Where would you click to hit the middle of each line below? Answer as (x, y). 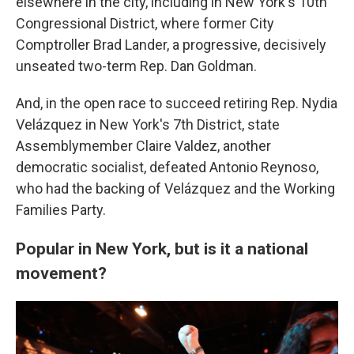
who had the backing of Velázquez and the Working (175, 188)
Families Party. (61, 210)
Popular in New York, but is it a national (162, 249)
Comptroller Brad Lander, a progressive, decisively (171, 45)
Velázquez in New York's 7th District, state (148, 124)
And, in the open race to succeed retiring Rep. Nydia (177, 103)
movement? (63, 273)
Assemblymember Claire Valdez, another (143, 146)
